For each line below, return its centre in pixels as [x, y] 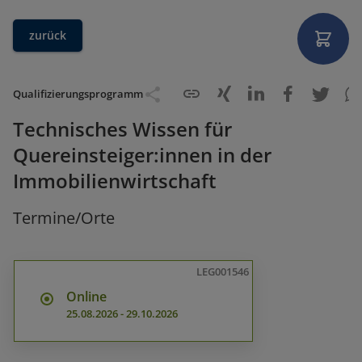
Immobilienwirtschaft [115, 181]
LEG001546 [223, 271]
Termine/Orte [64, 218]
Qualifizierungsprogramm [78, 93]
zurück [48, 35]
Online [86, 297]
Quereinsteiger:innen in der [142, 155]
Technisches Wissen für [122, 129]
